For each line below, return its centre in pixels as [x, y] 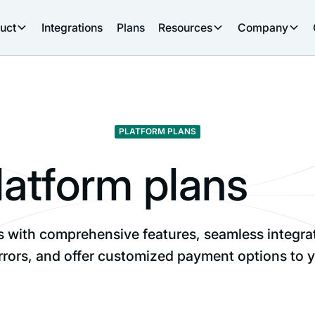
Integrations [72, 27]
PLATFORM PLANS [157, 131]
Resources [186, 27]
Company [263, 27]
